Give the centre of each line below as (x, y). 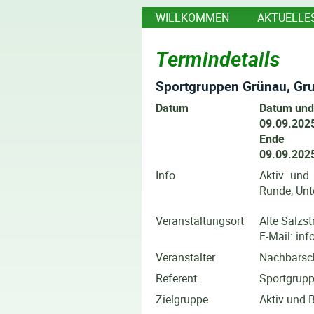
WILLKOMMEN (192, 18)
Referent (190, 278)
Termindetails (218, 59)
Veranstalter (199, 257)
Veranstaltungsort (200, 220)
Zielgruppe (196, 299)
